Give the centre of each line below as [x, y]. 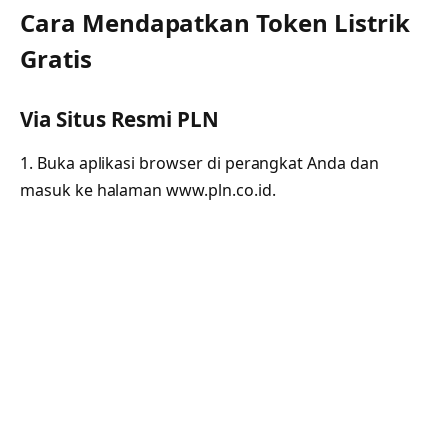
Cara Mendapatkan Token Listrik [215, 22]
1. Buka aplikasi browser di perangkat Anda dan [199, 162]
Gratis [56, 58]
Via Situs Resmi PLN [120, 119]
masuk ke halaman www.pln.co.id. [148, 189]
